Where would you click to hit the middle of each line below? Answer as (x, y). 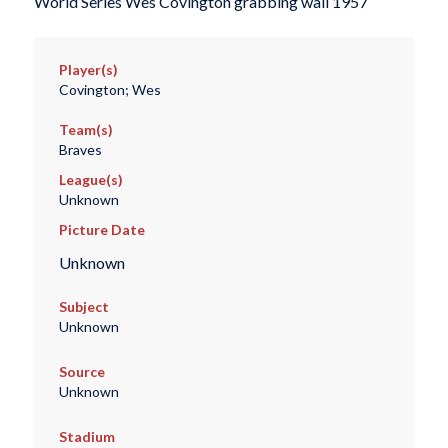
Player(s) (88, 70)
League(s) (90, 180)
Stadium (86, 436)
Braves (80, 150)
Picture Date (101, 230)
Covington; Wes (109, 90)
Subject (83, 306)
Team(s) (85, 130)
